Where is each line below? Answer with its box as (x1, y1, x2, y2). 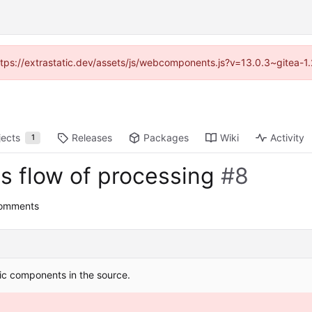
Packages (143, 132, 189, 144)
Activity (270, 132, 304, 144)
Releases (72, 132, 113, 144)
